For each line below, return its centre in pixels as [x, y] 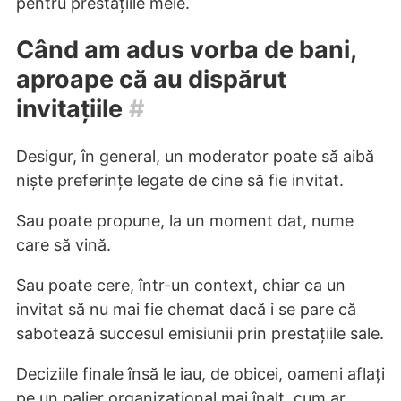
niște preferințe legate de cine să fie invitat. [180, 180]
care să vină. [64, 244]
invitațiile [69, 109]
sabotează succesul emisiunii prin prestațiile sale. [200, 333]
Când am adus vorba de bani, [186, 50]
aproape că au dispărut [151, 80]
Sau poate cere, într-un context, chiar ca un [181, 285]
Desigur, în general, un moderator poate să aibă [195, 156]
